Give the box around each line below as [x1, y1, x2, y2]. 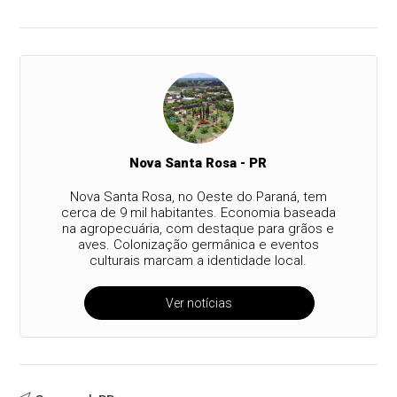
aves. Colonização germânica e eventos [77, 237, 319, 253]
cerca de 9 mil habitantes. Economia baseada [60, 205, 336, 222]
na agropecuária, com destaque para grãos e [62, 221, 335, 237]
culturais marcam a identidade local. [90, 253, 307, 269]
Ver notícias [166, 296, 233, 311]
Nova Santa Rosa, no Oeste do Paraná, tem [69, 189, 327, 206]
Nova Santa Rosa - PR [129, 155, 268, 172]
